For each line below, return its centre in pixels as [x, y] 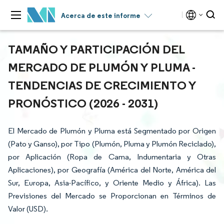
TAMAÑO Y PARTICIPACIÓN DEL [96, 49]
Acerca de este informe [101, 15]
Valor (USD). [28, 209]
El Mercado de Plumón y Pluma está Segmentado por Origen [112, 131]
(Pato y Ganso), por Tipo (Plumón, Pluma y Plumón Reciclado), [112, 144]
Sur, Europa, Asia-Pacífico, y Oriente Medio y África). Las [112, 183]
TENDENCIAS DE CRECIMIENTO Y [102, 85]
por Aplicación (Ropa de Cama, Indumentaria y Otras [112, 157]
